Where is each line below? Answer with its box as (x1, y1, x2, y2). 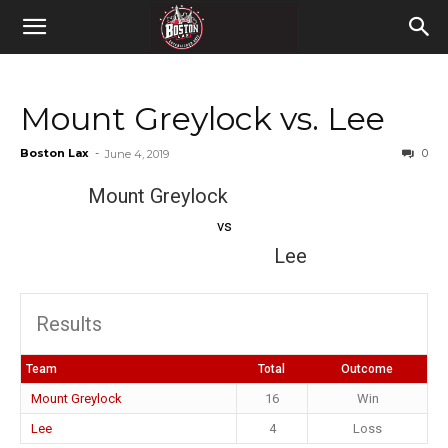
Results (36, 312, 102, 336)
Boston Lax (20, 146, 89, 160)
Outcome (341, 362, 393, 376)
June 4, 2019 (105, 147, 169, 161)
